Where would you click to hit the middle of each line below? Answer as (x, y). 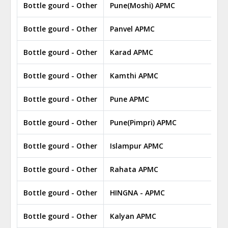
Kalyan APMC (133, 216)
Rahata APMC (134, 169)
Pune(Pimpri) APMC (143, 122)
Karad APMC (132, 52)
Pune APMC (130, 99)
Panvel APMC (132, 29)
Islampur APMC (137, 146)
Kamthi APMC (134, 76)
